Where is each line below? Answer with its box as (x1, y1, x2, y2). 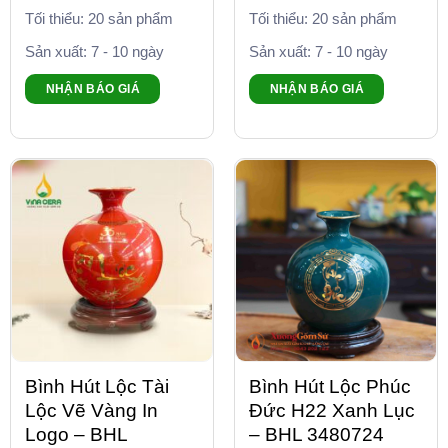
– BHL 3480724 (249, 423, 385, 445)
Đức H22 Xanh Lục (249, 399, 416, 421)
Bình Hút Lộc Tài (25, 375, 170, 397)
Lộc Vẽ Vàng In (25, 399, 159, 421)
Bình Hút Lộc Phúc (249, 375, 412, 397)
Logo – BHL (25, 423, 128, 445)
